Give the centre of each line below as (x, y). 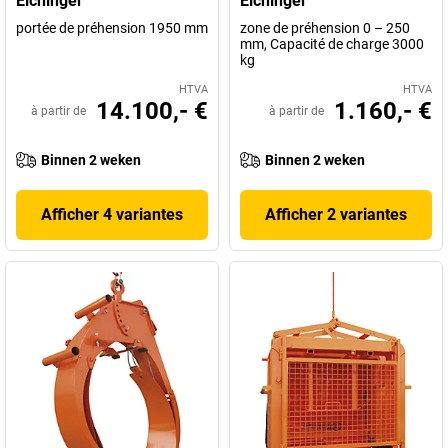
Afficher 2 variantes (336, 214)
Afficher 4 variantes (112, 214)
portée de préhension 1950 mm (112, 28)
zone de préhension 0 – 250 (325, 28)
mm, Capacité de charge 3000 (332, 44)
